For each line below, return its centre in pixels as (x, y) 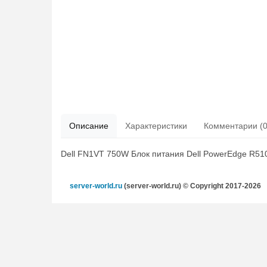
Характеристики (156, 125)
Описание (89, 125)
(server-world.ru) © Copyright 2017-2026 (192, 186)
